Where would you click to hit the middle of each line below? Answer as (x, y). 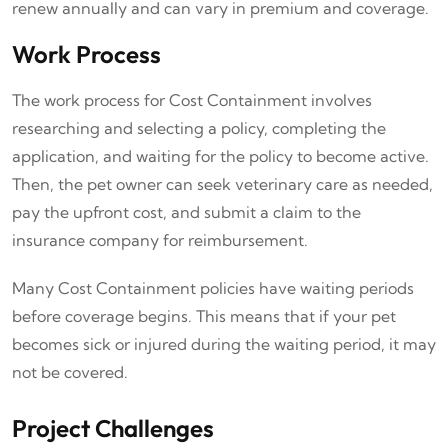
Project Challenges (113, 427)
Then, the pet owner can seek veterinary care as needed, (222, 183)
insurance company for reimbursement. (160, 239)
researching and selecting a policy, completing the (199, 127)
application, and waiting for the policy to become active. (220, 155)
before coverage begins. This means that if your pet (204, 315)
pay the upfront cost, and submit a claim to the (186, 211)
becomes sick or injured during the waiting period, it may (224, 343)
